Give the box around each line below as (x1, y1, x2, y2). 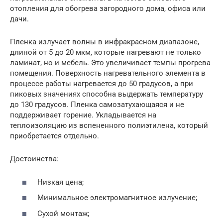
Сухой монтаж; (37, 209, 89, 218)
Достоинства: (10, 154, 59, 163)
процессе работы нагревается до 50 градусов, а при (10, 79, 193, 88)
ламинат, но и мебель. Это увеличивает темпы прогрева (10, 58, 211, 67)
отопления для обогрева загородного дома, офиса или (10, 4, 206, 13)
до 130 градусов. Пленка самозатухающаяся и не (10, 100, 184, 109)
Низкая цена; (37, 177, 84, 187)
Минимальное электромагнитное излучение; (37, 193, 197, 202)
